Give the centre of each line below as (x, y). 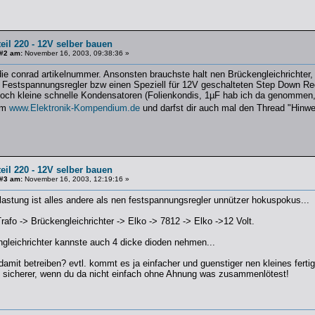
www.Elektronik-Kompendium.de (74, 108)
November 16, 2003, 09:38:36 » (76, 53)
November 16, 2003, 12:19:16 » (76, 179)
